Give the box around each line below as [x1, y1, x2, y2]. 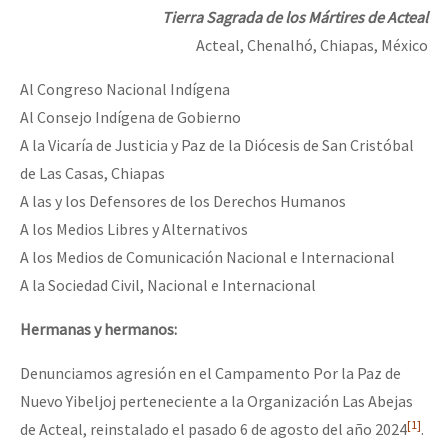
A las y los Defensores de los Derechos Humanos [20, 191, 346, 212]
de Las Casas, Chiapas [20, 163, 165, 184]
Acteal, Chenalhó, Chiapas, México [196, 35, 428, 56]
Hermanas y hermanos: [20, 319, 177, 340]
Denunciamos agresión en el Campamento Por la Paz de [20, 363, 401, 384]
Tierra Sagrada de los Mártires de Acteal [162, 7, 428, 28]
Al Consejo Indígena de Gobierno [20, 107, 241, 128]
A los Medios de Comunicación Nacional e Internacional [20, 247, 395, 268]
